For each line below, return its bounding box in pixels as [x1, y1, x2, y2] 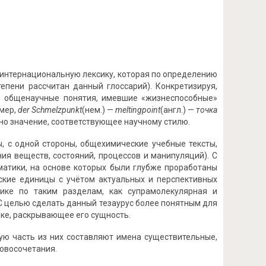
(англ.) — [160, 105, 197, 115]
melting [115, 105, 142, 115]
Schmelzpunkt [29, 105, 82, 115]
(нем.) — [81, 105, 115, 115]
